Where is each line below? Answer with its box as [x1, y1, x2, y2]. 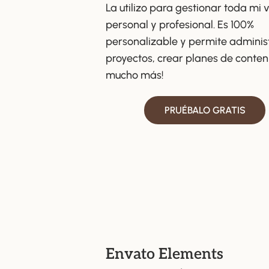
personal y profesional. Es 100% [105, 18, 254, 32]
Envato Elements [105, 244, 223, 263]
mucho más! [105, 68, 163, 82]
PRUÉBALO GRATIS [164, 104, 246, 116]
